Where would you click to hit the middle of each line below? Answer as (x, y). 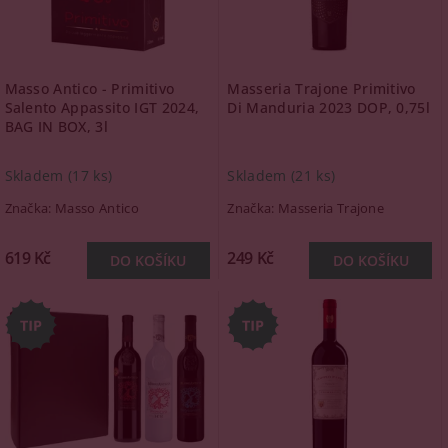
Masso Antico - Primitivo (89, 88)
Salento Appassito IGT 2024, (102, 107)
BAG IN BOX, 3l (56, 126)
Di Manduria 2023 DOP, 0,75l (329, 107)
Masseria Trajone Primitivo (321, 88)
